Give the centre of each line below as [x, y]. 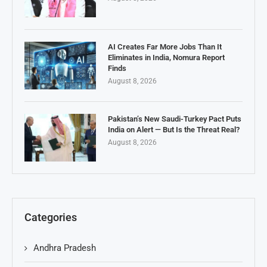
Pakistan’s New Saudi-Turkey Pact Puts [175, 119]
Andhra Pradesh [65, 248]
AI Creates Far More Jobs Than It [165, 47]
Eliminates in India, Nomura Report [166, 58]
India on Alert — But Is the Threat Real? [174, 130]
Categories [51, 218]
